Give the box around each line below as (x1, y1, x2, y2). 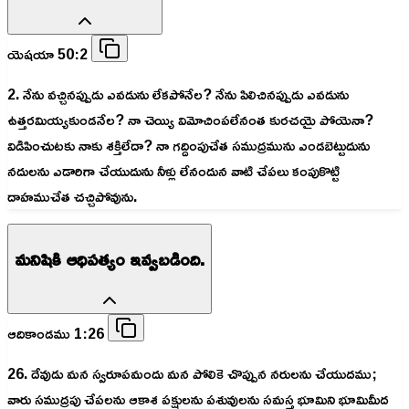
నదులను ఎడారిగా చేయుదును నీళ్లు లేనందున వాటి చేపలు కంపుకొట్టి (7, 157, 340, 185)
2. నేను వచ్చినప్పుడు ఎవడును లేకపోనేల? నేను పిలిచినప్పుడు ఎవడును (7, 80, 349, 109)
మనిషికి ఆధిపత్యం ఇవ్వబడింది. (15, 240, 204, 276)
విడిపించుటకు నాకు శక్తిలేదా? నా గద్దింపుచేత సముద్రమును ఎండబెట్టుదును (7, 131, 370, 160)
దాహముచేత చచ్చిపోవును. (7, 183, 137, 211)
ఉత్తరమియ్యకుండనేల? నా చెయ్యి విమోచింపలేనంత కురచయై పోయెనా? (7, 106, 373, 134)
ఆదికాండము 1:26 (7, 320, 108, 348)
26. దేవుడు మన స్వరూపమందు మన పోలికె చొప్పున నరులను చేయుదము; (7, 360, 377, 388)
